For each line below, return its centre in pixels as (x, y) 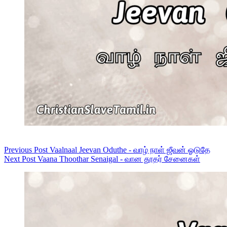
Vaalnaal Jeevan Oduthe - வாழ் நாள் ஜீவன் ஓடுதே (130, 149)
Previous (19, 149)
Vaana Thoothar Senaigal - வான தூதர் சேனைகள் (119, 159)
